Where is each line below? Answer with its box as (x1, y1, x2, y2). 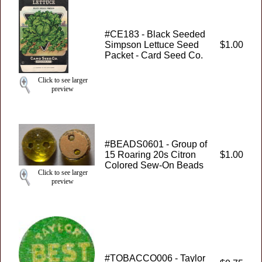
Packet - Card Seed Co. (105, 50, 203, 60)
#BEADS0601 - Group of (105, 139, 207, 149)
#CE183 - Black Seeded (105, 29, 205, 39)
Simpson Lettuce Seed (105, 40, 199, 50)
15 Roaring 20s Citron (105, 150, 196, 160)
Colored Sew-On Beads (105, 160, 204, 170)
